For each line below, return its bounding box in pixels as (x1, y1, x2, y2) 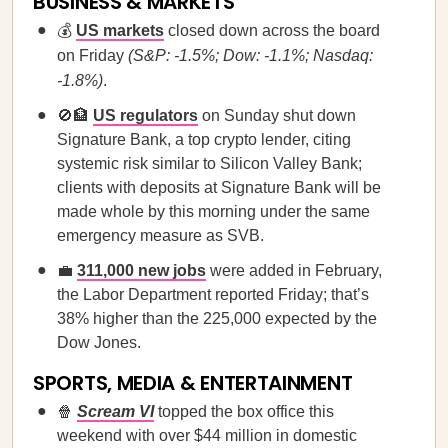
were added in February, (206, 262, 382, 279)
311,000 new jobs (77, 262, 206, 279)
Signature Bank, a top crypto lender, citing (57, 131, 351, 148)
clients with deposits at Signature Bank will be (57, 179, 381, 196)
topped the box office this (154, 403, 334, 420)
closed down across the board (164, 22, 380, 39)
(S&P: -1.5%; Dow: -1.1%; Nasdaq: (128, 47, 373, 64)
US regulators (93, 107, 198, 124)
